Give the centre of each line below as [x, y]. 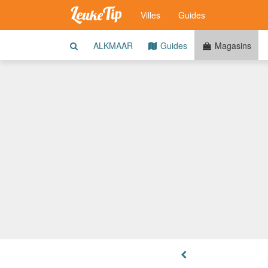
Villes [150, 15]
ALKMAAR [113, 45]
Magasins [232, 45]
